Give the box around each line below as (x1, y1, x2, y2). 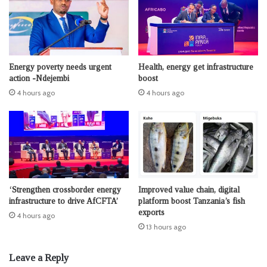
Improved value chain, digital (138, 185, 240, 195)
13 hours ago (146, 222, 186, 232)
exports (138, 208, 164, 218)
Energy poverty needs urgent (9, 63, 111, 72)
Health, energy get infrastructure (138, 63, 253, 72)
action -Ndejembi (9, 74, 69, 83)
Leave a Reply (9, 252, 69, 264)
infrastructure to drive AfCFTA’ (9, 197, 118, 206)
